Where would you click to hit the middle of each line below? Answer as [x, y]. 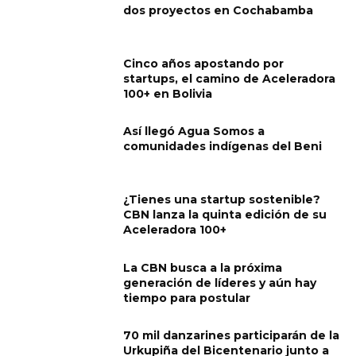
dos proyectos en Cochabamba [219, 11]
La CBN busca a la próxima [203, 267]
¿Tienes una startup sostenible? [222, 200]
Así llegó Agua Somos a [194, 132]
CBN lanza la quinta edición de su [225, 215]
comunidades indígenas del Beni [223, 147]
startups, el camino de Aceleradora [230, 78]
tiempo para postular [187, 298]
